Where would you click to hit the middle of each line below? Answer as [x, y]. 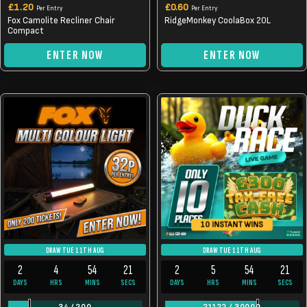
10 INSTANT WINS [232, 224]
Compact [26, 31]
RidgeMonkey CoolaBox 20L [218, 21]
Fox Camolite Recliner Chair [61, 21]
